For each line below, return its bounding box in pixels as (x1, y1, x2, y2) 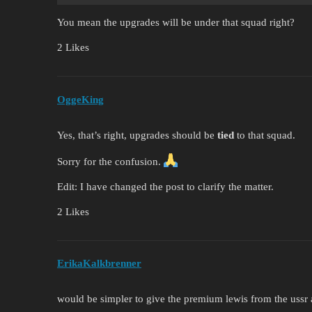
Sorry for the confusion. (57, 155, 164, 167)
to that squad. (234, 129, 295, 141)
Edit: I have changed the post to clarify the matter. (57, 180, 274, 192)
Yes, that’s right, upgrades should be (57, 129, 217, 141)
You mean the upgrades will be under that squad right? (57, 17, 295, 29)
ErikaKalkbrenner (57, 258, 141, 270)
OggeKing (57, 93, 104, 105)
